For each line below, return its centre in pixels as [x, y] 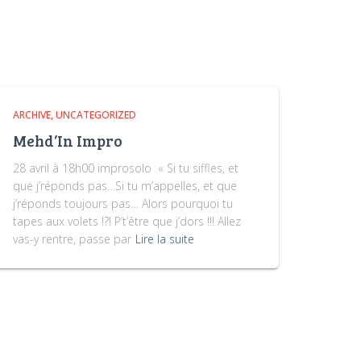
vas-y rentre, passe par [72, 239]
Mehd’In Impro [68, 141]
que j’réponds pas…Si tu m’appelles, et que [125, 186]
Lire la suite [165, 239]
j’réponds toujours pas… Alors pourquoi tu [123, 203]
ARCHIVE [32, 115]
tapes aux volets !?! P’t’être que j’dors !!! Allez [127, 221]
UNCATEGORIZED [96, 115]
